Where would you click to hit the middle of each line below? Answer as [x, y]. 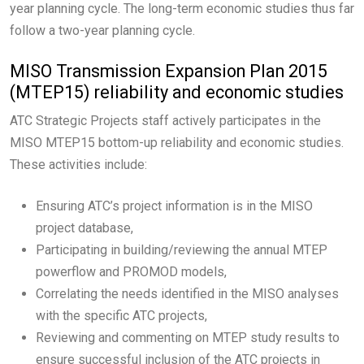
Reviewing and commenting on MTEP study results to [188, 338]
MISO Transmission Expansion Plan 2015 [169, 71]
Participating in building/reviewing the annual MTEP [182, 250]
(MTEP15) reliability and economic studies [177, 93]
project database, [84, 228]
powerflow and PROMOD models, [131, 272]
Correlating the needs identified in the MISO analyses [187, 294]
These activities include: [78, 165]
